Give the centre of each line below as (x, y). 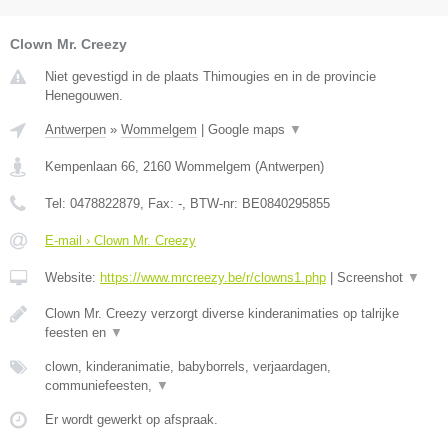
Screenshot (372, 278)
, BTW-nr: (212, 204)
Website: (72, 278)
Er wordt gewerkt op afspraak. (131, 420)
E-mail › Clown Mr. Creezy (120, 241)
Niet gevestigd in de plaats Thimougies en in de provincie (210, 77)
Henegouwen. (84, 96)
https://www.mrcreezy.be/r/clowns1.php (213, 278)
